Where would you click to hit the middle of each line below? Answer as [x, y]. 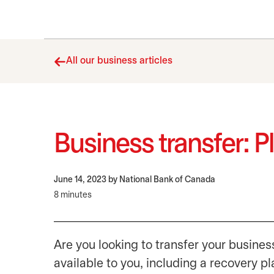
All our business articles [119, 61]
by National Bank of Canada [162, 180]
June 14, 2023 [81, 180]
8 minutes [73, 195]
